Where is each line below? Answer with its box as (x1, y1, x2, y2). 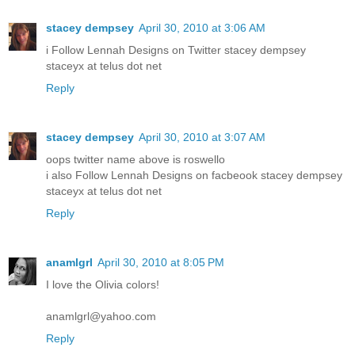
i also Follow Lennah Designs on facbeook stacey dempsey (46, 168, 342, 181)
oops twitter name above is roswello (46, 152, 225, 166)
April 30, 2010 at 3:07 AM (139, 130, 265, 143)
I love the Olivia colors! (46, 277, 159, 291)
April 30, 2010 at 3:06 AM (139, 21, 265, 34)
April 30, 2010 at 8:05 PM (97, 255, 224, 269)
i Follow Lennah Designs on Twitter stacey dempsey (46, 43, 306, 56)
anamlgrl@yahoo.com (46, 309, 156, 323)
